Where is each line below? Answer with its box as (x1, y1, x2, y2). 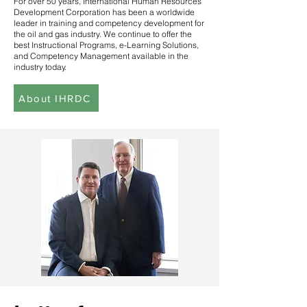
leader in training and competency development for (14, 18, 204, 28)
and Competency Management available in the (14, 51, 188, 61)
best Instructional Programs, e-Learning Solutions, (14, 40, 199, 50)
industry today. (14, 62, 66, 72)
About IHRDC (19, 92, 91, 104)
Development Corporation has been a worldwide (14, 7, 195, 17)
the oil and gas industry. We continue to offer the (14, 29, 192, 39)
